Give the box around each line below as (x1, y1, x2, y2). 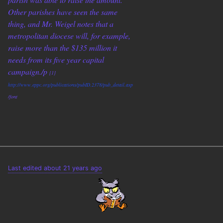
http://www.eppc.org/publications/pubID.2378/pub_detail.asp (8, 81, 133, 89)
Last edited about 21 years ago (8, 164, 102, 172)
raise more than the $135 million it (8, 42, 117, 53)
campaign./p (8, 66, 49, 77)
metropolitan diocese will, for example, (8, 30, 130, 41)
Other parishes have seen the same (8, 6, 117, 17)
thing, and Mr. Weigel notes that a (8, 18, 113, 29)
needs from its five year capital (8, 54, 104, 65)
